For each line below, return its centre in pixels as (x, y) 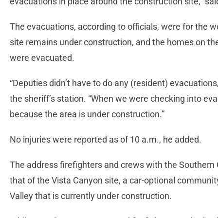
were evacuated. (44, 57)
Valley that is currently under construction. (92, 196)
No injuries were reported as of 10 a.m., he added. (107, 139)
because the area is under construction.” (88, 114)
